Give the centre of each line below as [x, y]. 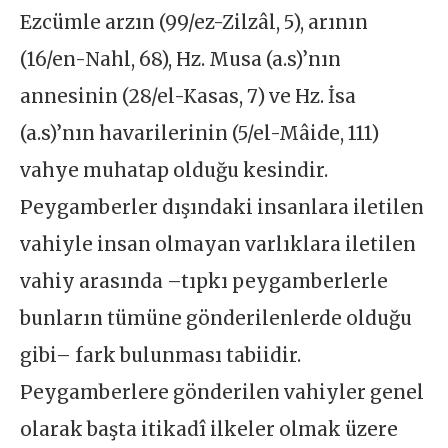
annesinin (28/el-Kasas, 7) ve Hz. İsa [188, 97]
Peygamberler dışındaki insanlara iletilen [222, 208]
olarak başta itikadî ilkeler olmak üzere [209, 430]
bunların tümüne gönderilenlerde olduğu [216, 319]
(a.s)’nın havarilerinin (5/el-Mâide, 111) [200, 134]
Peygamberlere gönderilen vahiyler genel [222, 393]
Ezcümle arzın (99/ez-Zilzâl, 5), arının [194, 23]
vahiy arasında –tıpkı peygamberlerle [204, 282]
